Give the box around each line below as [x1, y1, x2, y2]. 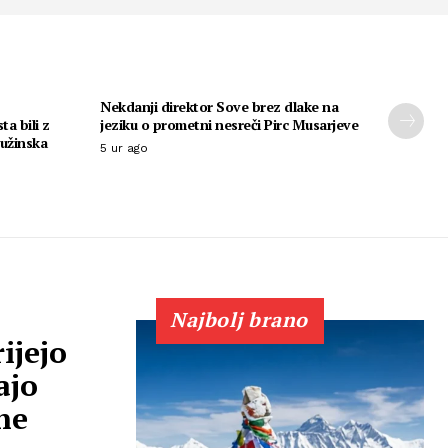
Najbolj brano [170, 305, 308, 333]
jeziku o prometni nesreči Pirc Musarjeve [100, 114, 358, 134]
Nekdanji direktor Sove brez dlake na [100, 96, 338, 116]
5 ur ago [100, 140, 148, 155]
